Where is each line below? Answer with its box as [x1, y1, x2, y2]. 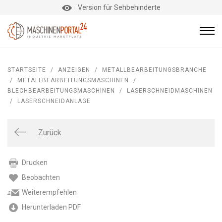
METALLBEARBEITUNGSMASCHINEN [17, 76, 129, 84]
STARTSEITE [7, 66, 46, 73]
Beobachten [22, 173, 60, 181]
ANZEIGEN [58, 66, 90, 73]
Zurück [38, 127, 61, 137]
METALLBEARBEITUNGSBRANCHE [102, 66, 207, 73]
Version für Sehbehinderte [77, 3, 161, 11]
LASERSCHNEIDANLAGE [15, 97, 91, 105]
